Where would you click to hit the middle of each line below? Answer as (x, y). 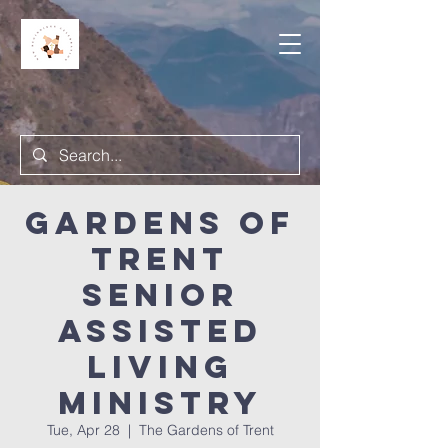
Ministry (160, 403)
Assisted (160, 331)
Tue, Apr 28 (83, 430)
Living (160, 367)
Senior (160, 295)
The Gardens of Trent (206, 430)
